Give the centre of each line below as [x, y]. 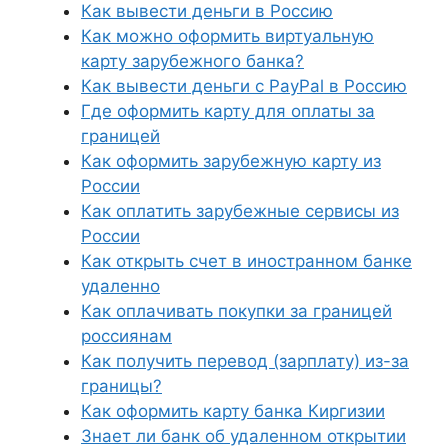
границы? [121, 386]
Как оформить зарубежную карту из [231, 161]
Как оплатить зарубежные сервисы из [240, 211]
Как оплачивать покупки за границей [236, 311]
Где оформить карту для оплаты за [228, 111]
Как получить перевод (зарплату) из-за [245, 361]
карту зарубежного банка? [192, 61]
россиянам [126, 336]
